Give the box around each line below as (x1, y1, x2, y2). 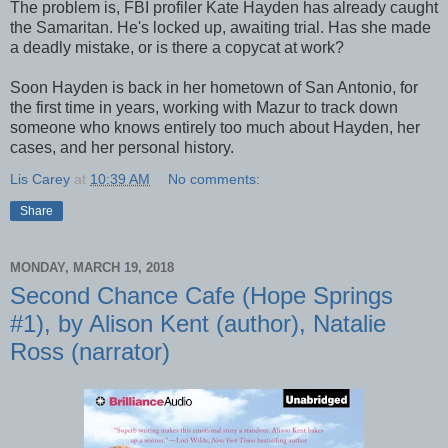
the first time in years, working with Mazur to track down (10, 98, 398, 116)
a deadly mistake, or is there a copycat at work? (10, 38, 344, 56)
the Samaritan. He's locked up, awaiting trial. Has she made (10, 18, 431, 36)
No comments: (168, 170, 261, 187)
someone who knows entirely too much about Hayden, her (10, 118, 420, 136)
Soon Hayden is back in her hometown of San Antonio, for (10, 78, 418, 96)
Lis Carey (10, 170, 70, 187)
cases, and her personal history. (10, 138, 234, 156)
